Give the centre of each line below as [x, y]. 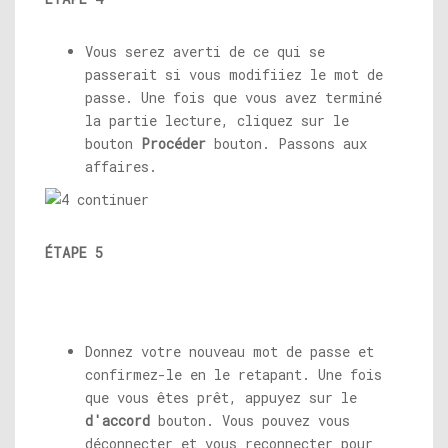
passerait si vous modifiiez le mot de [234, 75]
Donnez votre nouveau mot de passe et [229, 352]
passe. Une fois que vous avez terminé [233, 98]
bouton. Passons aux [286, 144]
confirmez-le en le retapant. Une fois [233, 375]
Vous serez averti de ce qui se [205, 52]
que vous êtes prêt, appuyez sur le [221, 398]
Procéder [173, 144]
